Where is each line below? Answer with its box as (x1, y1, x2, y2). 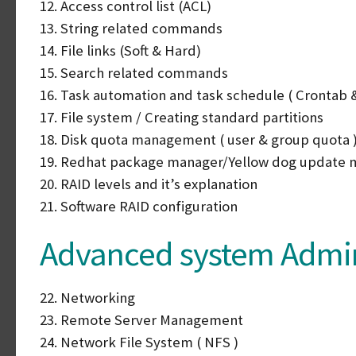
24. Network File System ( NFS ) (40, 333, 238, 351)
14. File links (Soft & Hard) (40, 41, 201, 60)
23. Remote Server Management (40, 311, 243, 329)
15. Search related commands (40, 64, 228, 82)
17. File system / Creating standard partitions (40, 108, 323, 126)
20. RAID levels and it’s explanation (40, 175, 257, 193)
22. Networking (40, 288, 135, 307)
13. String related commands (40, 19, 222, 37)
